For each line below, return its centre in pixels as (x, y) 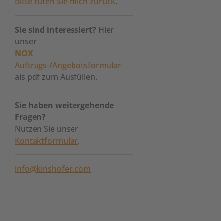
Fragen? (30, 117)
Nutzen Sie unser (47, 129)
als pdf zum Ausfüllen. (56, 77)
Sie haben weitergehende (64, 105)
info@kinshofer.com (53, 169)
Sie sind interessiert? (55, 30)
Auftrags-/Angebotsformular (68, 65)
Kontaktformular (46, 141)
